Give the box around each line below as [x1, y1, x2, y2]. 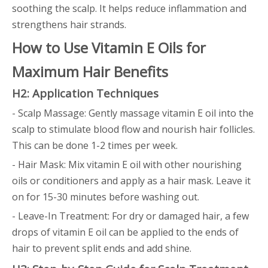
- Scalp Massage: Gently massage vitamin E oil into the [12, 106, 254, 120]
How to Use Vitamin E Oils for [12, 38, 206, 57]
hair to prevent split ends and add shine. [12, 242, 191, 255]
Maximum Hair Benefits [12, 62, 168, 81]
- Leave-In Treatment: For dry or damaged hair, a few [12, 209, 249, 223]
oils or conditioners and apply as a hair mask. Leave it [12, 174, 251, 187]
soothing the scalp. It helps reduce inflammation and [12, 2, 246, 15]
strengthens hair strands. [12, 18, 126, 31]
